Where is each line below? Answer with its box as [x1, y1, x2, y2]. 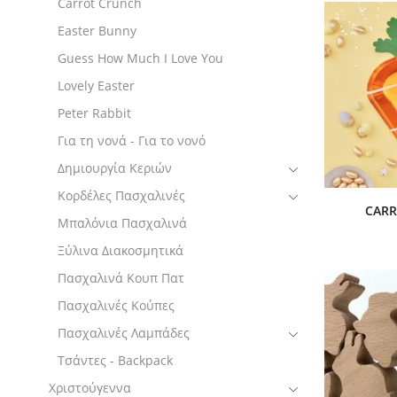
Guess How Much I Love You [58, 49, 223, 66]
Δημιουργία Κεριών [58, 159, 172, 176]
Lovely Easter [58, 76, 135, 94]
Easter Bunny [58, 21, 136, 39]
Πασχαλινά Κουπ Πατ [58, 269, 184, 286]
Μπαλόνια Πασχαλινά [58, 214, 187, 231]
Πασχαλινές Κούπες [58, 296, 175, 314]
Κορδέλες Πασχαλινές [58, 186, 185, 204]
